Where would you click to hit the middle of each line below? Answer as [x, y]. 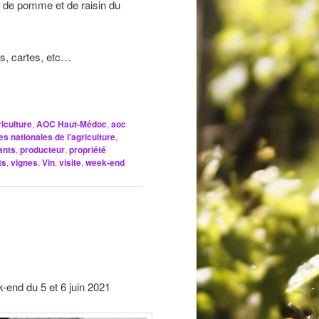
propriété [88, 149]
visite [70, 162]
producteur [42, 149]
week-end [105, 162]
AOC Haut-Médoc [72, 124]
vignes [24, 162]
